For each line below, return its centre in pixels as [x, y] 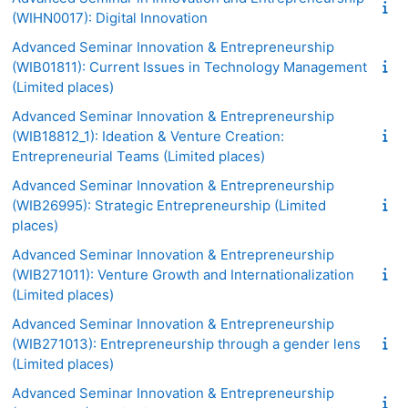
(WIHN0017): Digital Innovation [110, 17]
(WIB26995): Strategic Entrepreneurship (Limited [169, 205]
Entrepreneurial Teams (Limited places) [138, 156]
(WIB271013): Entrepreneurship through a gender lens [186, 343]
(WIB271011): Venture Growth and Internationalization [183, 274]
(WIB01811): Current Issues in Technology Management [189, 66]
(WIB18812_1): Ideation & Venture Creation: [148, 136]
